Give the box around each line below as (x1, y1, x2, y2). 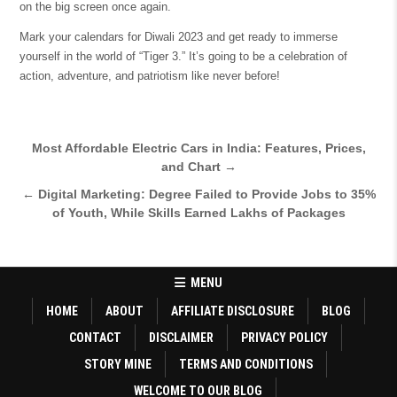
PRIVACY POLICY (240, 331, 328, 346)
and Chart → (160, 160, 237, 175)
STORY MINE (83, 357, 152, 372)
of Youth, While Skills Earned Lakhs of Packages (51, 206, 346, 221)
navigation (18, 161, 144, 190)
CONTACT (68, 331, 121, 346)
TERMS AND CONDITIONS (178, 357, 313, 372)
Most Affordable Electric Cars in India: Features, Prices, (31, 142, 366, 156)
